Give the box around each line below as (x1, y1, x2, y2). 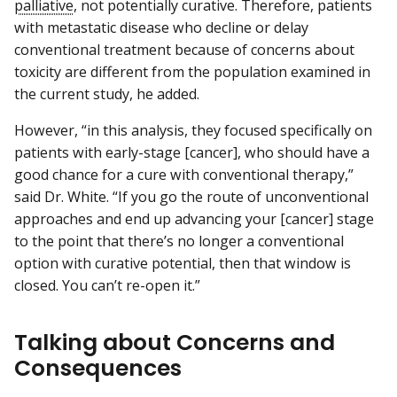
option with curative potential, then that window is (14, 253, 351, 273)
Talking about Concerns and (14, 327, 335, 359)
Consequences (14, 353, 182, 385)
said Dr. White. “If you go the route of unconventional (14, 186, 369, 206)
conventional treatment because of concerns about (14, 39, 354, 59)
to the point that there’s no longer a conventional (14, 230, 344, 251)
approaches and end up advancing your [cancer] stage (14, 208, 374, 229)
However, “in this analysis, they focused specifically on (14, 120, 372, 140)
